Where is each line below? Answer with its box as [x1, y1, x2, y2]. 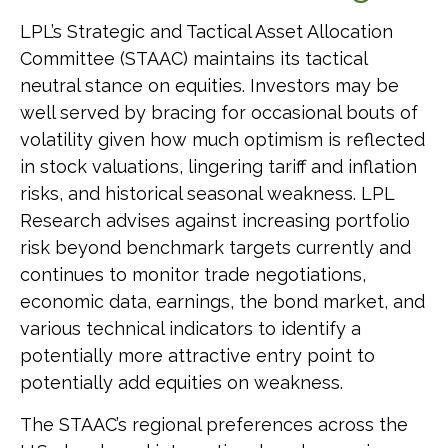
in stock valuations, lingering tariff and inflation [20, 156, 417, 178]
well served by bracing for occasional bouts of [20, 102, 418, 124]
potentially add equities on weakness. [20, 372, 343, 394]
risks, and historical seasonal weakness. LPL [20, 183, 394, 205]
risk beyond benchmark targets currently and [20, 237, 411, 259]
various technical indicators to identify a [20, 318, 361, 340]
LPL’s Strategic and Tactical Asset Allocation [20, 21, 393, 43]
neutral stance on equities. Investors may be [20, 75, 399, 97]
